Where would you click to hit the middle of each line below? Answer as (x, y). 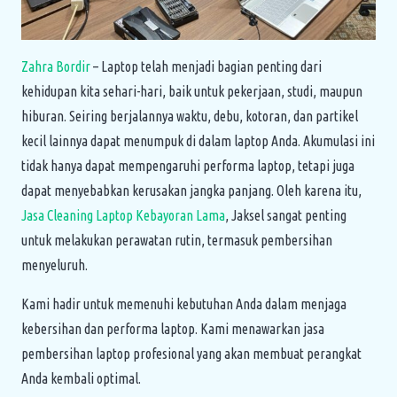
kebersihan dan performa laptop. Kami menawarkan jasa (173, 328)
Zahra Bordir (56, 66)
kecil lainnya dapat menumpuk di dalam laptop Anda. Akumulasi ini (198, 140)
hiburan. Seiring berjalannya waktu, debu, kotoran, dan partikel (190, 116)
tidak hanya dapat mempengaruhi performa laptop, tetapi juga (188, 165)
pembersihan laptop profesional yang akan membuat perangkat (191, 353)
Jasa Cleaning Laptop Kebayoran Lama (123, 215)
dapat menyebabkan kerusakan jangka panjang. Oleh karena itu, (191, 190)
